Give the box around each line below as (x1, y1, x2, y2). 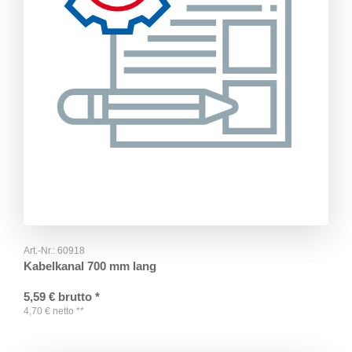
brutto (58, 290, 92, 304)
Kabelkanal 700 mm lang (24, 259, 156, 273)
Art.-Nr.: (24, 245, 57, 257)
